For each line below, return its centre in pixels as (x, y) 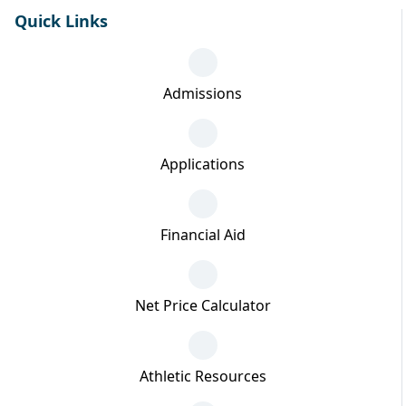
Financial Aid (203, 234)
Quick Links (61, 20)
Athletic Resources (203, 376)
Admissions (203, 93)
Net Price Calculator (203, 305)
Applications (203, 164)
